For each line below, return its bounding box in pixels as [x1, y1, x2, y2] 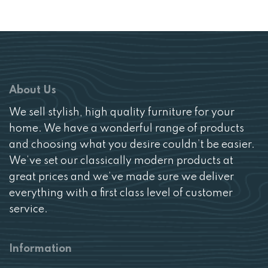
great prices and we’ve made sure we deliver [9, 171, 234, 182]
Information [9, 243, 72, 255]
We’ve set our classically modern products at [9, 155, 233, 166]
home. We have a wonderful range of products [9, 123, 244, 134]
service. [9, 203, 48, 215]
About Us [9, 84, 56, 96]
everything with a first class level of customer [9, 187, 233, 199]
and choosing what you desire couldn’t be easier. [9, 139, 255, 150]
